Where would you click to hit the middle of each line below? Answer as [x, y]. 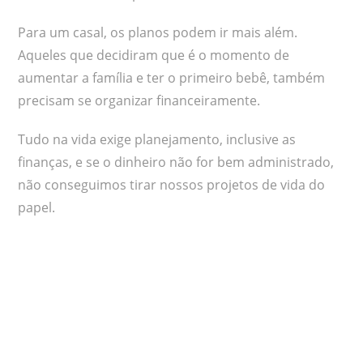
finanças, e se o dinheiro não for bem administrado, [176, 162]
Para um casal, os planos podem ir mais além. [158, 32]
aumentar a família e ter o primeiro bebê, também [172, 77]
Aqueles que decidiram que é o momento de [154, 55]
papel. [37, 207]
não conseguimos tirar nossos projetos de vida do [172, 184]
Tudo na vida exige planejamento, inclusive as [157, 139]
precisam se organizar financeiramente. [139, 100]
